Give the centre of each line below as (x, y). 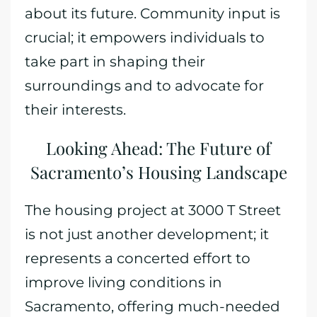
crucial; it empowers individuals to (145, 38)
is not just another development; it (147, 234)
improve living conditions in (123, 282)
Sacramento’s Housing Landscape (158, 172)
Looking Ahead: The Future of (158, 148)
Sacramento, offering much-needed (152, 306)
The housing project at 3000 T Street (153, 210)
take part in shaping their (115, 62)
